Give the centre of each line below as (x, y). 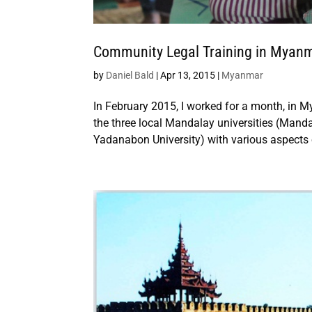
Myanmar (243, 76)
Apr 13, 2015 (188, 76)
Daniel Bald (130, 76)
